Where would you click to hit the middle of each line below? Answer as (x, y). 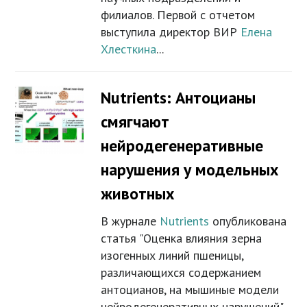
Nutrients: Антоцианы (179, 98)
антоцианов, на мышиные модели (190, 290)
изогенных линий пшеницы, (172, 256)
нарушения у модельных (190, 170)
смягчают (135, 122)
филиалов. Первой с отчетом (178, 15)
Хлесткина (129, 49)
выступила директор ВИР (171, 32)
